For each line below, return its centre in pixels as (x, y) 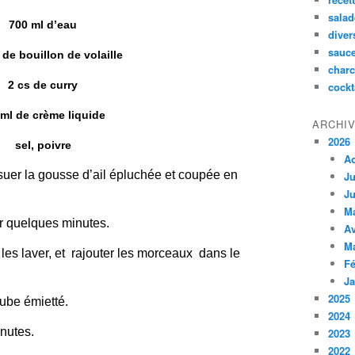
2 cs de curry (43, 85)
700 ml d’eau (43, 25)
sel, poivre (43, 145)
